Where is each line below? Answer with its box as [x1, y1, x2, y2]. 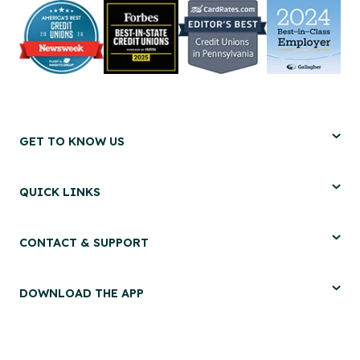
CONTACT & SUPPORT [19, 234, 149, 250]
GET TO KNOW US [19, 133, 125, 149]
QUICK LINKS [19, 183, 100, 199]
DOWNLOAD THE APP [19, 284, 144, 301]
